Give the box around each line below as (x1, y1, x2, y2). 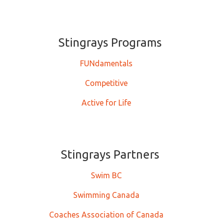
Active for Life (81, 98, 131, 108)
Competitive (84, 79, 128, 88)
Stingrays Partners (61, 148, 159, 162)
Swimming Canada (73, 191, 139, 200)
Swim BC (90, 171, 122, 180)
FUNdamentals (80, 59, 133, 68)
